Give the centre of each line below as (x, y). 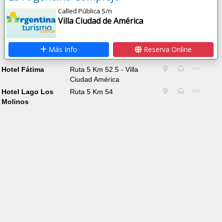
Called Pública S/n (85, 11)
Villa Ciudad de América (101, 21)
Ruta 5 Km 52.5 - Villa (104, 70)
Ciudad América (95, 80)
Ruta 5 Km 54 (92, 91)
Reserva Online (166, 50)
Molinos (15, 101)
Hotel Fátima (23, 70)
